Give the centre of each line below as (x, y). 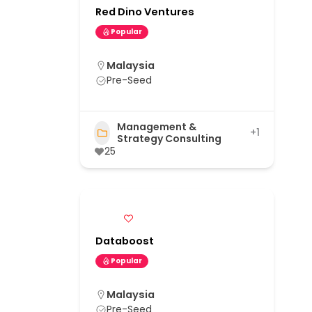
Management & (157, 126)
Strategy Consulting (170, 138)
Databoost (125, 241)
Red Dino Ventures (145, 11)
